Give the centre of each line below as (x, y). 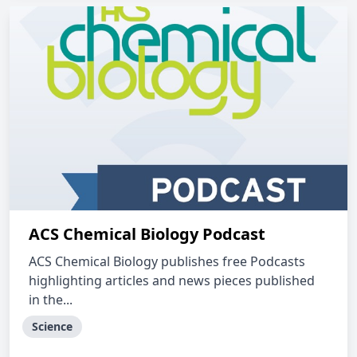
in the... (51, 300)
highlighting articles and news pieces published (172, 280)
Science (52, 326)
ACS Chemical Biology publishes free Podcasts (167, 261)
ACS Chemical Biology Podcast (147, 234)
